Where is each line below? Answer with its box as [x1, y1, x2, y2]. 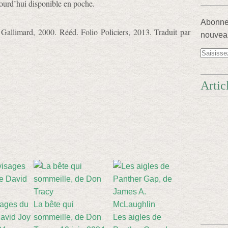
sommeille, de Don [34, 213, 101, 221]
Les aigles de [113, 213, 161, 221]
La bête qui [34, 200, 74, 209]
